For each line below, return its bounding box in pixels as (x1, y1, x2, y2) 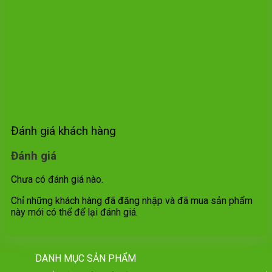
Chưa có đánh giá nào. (11, 174, 103, 186)
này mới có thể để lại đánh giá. (11, 206, 138, 219)
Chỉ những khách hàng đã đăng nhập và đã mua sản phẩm (11, 195, 253, 207)
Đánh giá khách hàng (11, 124, 116, 138)
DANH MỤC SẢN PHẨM (35, 253, 136, 265)
